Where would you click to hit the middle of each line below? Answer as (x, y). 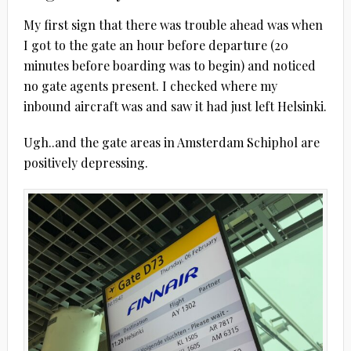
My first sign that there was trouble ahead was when (173, 24)
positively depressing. (85, 162)
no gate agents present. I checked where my (150, 85)
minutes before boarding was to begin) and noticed (169, 65)
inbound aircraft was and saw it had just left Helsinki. (175, 106)
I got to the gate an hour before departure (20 (156, 45)
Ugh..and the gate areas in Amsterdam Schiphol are (171, 142)
